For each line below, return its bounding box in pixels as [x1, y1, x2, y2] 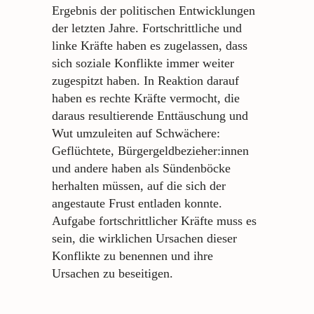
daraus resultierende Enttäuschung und [52, 109, 248, 123]
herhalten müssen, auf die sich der [52, 179, 226, 193]
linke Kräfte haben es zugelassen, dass [52, 39, 247, 53]
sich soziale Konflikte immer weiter [52, 56, 234, 71]
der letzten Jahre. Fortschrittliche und [52, 21, 242, 36]
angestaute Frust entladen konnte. [52, 196, 222, 211]
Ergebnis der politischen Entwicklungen [52, 4, 255, 18]
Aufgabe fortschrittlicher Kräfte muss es [52, 214, 257, 228]
